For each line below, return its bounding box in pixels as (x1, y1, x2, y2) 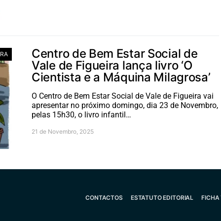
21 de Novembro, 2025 (32, 128, 94, 135)
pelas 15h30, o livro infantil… (32, 110, 131, 119)
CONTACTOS (85, 194, 123, 201)
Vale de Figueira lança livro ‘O (32, 58, 192, 73)
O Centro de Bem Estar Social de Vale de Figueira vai (32, 91, 214, 101)
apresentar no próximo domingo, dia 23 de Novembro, (32, 101, 218, 110)
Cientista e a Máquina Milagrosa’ (32, 70, 211, 84)
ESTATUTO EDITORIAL (130, 194, 194, 201)
